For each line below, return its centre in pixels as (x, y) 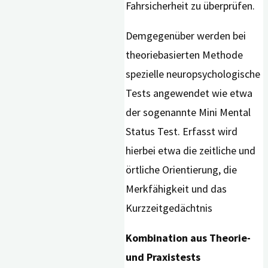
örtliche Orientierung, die (182, 170)
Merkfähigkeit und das (176, 189)
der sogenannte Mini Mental (188, 112)
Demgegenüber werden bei (186, 36)
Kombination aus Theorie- (188, 238)
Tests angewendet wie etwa (189, 93)
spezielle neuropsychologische (193, 74)
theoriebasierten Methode (185, 55)
